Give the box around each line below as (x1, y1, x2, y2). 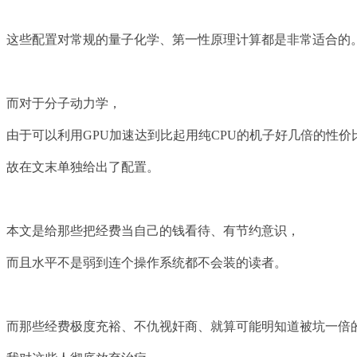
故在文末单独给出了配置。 (6, 160, 159, 175)
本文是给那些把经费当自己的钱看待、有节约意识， (6, 224, 300, 238)
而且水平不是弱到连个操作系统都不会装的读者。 (6, 256, 287, 270)
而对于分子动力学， (6, 96, 121, 111)
